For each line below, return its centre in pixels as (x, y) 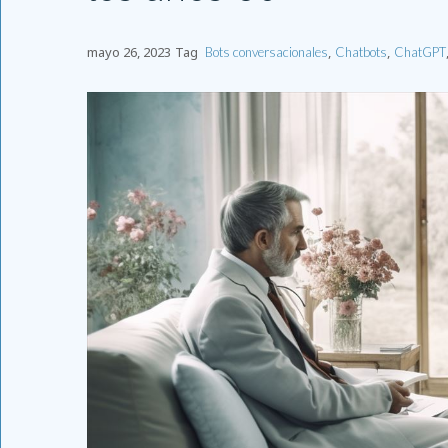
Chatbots (361, 52)
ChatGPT (420, 52)
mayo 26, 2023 (129, 52)
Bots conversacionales (266, 52)
